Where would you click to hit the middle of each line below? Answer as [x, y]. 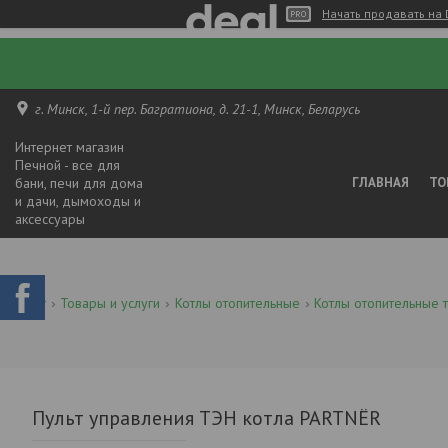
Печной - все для [67, 164]
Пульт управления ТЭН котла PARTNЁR [206, 417]
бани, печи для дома [79, 182]
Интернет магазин [69, 146]
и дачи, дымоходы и [78, 200]
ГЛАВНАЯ [381, 183]
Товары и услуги [110, 302]
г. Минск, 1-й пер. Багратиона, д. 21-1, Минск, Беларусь [197, 108]
